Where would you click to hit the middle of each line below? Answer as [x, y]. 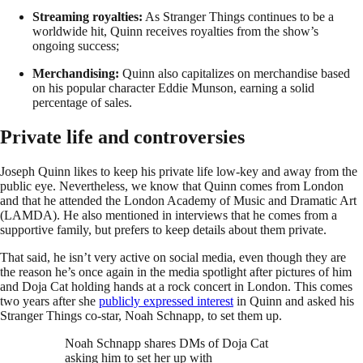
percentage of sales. [82, 103]
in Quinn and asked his [294, 301]
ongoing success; [76, 46]
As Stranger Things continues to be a [238, 17]
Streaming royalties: [88, 17]
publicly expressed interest [166, 301]
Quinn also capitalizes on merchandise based [235, 74]
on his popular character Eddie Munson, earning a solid [173, 88]
